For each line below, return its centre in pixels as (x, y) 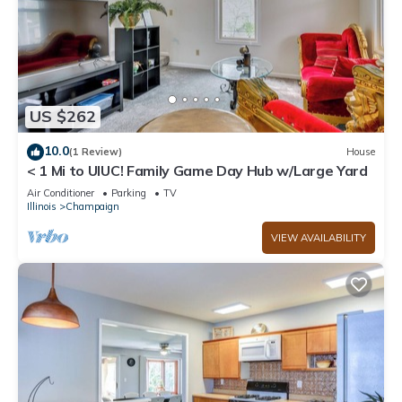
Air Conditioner (61, 192)
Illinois (42, 206)
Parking (129, 192)
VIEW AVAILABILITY (319, 237)
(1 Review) (96, 152)
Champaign (92, 206)
